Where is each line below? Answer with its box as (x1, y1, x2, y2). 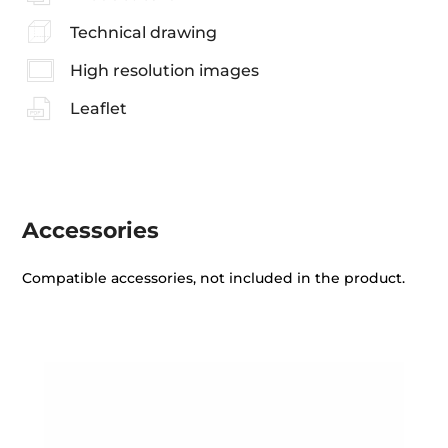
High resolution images (69, 61, 259, 81)
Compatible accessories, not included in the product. (22, 268, 406, 287)
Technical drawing (69, 22, 217, 42)
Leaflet (69, 99, 127, 119)
